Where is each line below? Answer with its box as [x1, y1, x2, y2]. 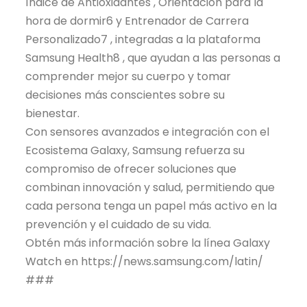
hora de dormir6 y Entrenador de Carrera [25, 12, 249, 29]
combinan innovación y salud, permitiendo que [25, 179, 275, 195]
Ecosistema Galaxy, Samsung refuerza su [25, 142, 245, 158]
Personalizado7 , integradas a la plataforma [25, 31, 261, 47]
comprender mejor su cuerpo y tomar [25, 68, 232, 84]
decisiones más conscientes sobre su [25, 86, 225, 103]
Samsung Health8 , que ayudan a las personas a [25, 49, 281, 66]
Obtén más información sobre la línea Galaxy [25, 234, 271, 251]
